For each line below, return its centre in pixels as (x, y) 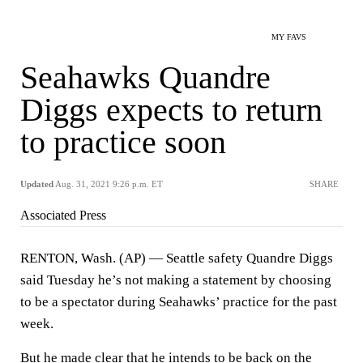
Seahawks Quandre (145, 77)
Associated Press (63, 215)
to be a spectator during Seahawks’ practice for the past (179, 302)
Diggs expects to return (171, 110)
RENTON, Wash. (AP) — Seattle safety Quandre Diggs (177, 258)
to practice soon (123, 142)
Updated (37, 184)
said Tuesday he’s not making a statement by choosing (176, 280)
